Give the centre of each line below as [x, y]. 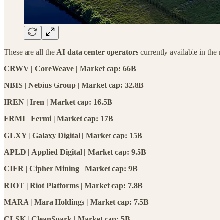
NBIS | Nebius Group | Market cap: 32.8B [74, 85]
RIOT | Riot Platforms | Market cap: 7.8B [73, 185]
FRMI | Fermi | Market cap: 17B [59, 118]
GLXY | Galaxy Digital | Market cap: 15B [73, 135]
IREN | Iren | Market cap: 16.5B [58, 102]
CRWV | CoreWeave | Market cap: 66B [70, 68]
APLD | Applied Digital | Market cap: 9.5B [75, 152]
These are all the [30, 52]
